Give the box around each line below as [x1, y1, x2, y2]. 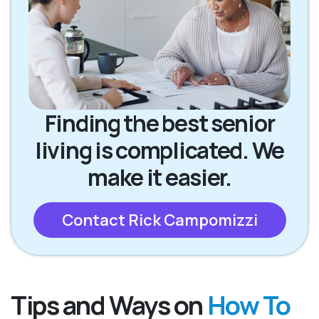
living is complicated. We [35, 135, 284, 167]
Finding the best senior [44, 108, 275, 140]
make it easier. [88, 162, 231, 194]
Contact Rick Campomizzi [61, 209, 258, 231]
